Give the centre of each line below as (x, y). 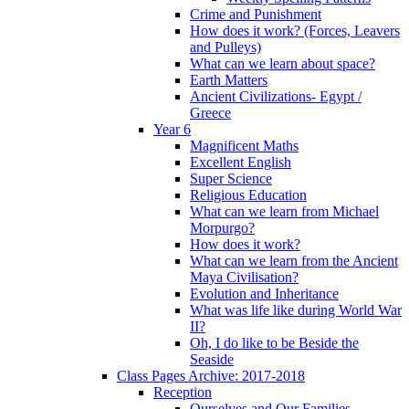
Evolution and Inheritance (264, 294)
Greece (210, 113)
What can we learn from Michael (284, 212)
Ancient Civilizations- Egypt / (276, 97)
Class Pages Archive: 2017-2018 (211, 376)
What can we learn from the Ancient (294, 261)
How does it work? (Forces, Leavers (295, 31)
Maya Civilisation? (244, 278)
